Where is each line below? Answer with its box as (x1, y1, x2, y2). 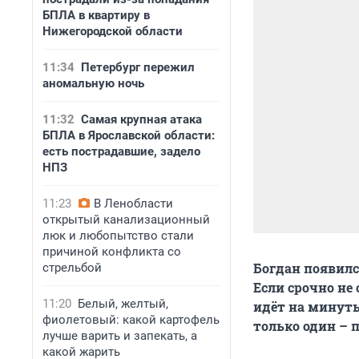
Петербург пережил (81, 60, 195, 75)
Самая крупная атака (81, 112, 202, 127)
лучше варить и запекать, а (42, 329, 197, 343)
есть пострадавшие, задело (42, 144, 200, 159)
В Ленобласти (94, 196, 173, 211)
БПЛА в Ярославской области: (42, 128, 215, 143)
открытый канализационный (42, 212, 210, 227)
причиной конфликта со (42, 244, 181, 259)
